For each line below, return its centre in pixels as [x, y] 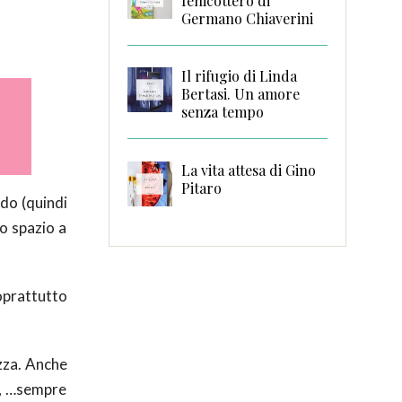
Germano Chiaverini [247, 19]
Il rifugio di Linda [239, 76]
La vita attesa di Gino [248, 170]
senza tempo [222, 112]
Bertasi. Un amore [240, 94]
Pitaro [201, 188]
